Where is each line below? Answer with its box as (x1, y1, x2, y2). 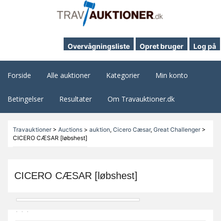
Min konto (155, 70, 188, 80)
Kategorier (106, 70, 140, 80)
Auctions (58, 125, 82, 133)
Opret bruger (140, 41, 184, 50)
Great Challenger (153, 125, 200, 133)
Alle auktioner (47, 70, 90, 80)
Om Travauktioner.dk (108, 94, 175, 104)
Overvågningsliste (68, 41, 130, 50)
